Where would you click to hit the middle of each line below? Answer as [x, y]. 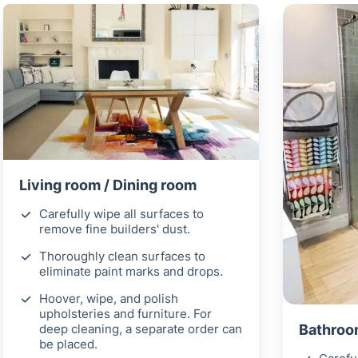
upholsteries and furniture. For [125, 314]
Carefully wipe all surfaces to [121, 214]
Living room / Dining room [108, 185]
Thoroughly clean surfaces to [122, 257]
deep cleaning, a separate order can [141, 329]
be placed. [68, 344]
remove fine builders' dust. [115, 229]
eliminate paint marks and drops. [131, 272]
